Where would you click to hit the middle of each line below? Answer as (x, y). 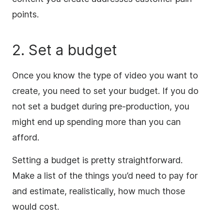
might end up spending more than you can (96, 122)
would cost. (36, 206)
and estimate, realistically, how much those (99, 191)
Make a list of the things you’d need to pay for (105, 175)
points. (25, 14)
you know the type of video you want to (117, 75)
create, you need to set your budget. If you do (105, 91)
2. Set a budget (64, 50)
